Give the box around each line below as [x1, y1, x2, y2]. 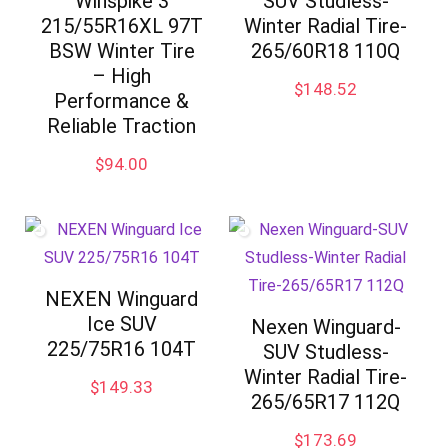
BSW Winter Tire [48, 39, 195, 63]
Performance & [54, 89, 190, 113]
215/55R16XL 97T [40, 14, 203, 38]
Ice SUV [86, 312, 157, 336]
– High [92, 64, 152, 88]
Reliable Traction [47, 114, 197, 138]
